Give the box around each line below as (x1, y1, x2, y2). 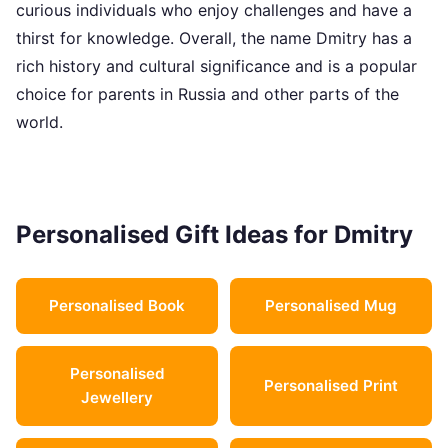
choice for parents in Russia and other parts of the (16, 84, 399, 104)
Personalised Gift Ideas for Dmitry (16, 220, 413, 249)
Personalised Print (264, 376, 398, 395)
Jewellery (81, 388, 153, 407)
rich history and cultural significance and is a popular (16, 56, 417, 76)
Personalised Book (49, 296, 185, 315)
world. (16, 112, 63, 132)
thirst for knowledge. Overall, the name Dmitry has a (16, 28, 412, 48)
